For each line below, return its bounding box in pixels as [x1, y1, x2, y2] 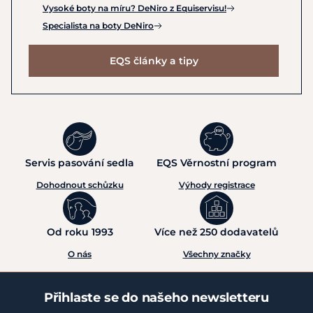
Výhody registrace [178, 179, 255, 190]
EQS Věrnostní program [156, 156, 277, 169]
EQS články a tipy [109, 54, 198, 67]
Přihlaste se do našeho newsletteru [43, 289, 270, 305]
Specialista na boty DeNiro [43, 20, 154, 31]
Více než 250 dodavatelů [154, 225, 279, 238]
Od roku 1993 [46, 225, 113, 238]
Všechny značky [182, 248, 251, 259]
